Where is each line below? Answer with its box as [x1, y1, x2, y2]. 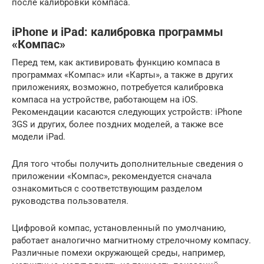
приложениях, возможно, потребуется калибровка [12, 82, 223, 93]
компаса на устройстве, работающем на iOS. [12, 94, 198, 105]
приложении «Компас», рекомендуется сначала [12, 171, 212, 182]
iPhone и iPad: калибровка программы [12, 25, 223, 39]
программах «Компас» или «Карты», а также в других [12, 70, 233, 81]
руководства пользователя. [12, 196, 128, 207]
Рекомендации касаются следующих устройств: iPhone [12, 107, 242, 118]
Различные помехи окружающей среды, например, [12, 247, 225, 259]
